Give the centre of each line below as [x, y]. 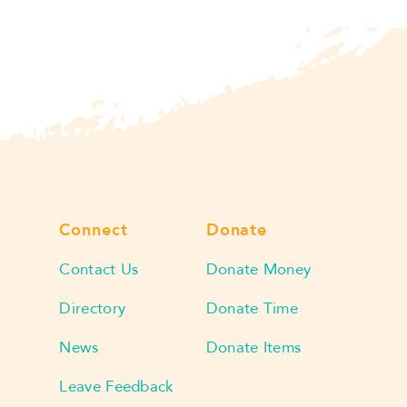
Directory [93, 308]
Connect [94, 230]
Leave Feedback [117, 386]
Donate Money [258, 269]
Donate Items [253, 347]
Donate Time [252, 308]
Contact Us [99, 269]
